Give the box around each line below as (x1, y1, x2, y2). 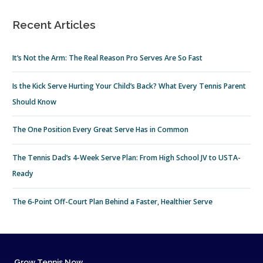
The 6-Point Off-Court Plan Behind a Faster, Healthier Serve (12, 196, 213, 207)
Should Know (12, 96, 57, 107)
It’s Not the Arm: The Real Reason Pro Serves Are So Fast (12, 52, 203, 63)
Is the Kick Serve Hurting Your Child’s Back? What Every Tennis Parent (12, 80, 247, 91)
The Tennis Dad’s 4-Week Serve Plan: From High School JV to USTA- (12, 153, 241, 163)
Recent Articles (12, 18, 96, 32)
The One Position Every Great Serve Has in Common (12, 124, 189, 135)
